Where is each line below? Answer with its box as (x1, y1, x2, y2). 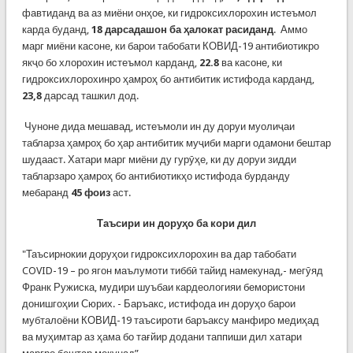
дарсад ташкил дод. (41, 90, 139, 102)
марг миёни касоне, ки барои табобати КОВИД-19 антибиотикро (21, 40, 319, 52)
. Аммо (273, 24, 307, 35)
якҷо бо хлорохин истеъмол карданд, (21, 57, 199, 69)
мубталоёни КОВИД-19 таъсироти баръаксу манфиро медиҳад (21, 314, 319, 326)
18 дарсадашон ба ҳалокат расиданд (91, 24, 273, 35)
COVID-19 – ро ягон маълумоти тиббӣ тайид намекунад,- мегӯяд (21, 265, 323, 277)
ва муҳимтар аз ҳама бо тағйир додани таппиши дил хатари (21, 331, 302, 343)
